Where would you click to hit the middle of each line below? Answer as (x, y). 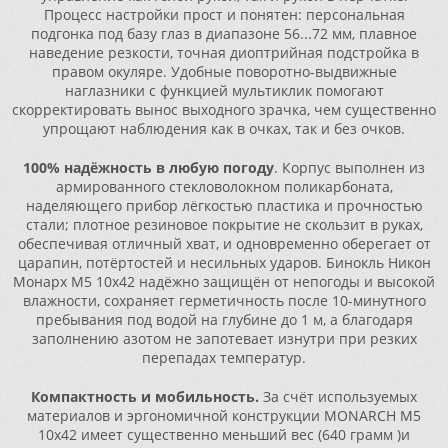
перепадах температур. (224, 357)
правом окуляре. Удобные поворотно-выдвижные (224, 71)
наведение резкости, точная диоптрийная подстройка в (224, 52)
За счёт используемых (338, 396)
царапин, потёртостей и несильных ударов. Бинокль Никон (224, 262)
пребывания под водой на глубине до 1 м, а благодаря (224, 319)
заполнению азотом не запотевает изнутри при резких (224, 338)
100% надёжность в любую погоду (148, 167)
